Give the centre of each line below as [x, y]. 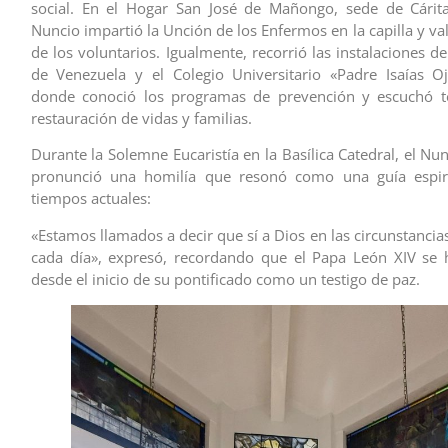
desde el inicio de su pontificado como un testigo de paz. [225, 278]
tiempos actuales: [90, 198]
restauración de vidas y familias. [141, 117]
